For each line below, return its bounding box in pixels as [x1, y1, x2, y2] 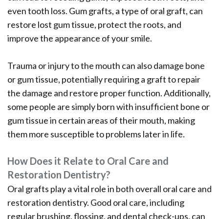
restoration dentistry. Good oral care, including [7, 197, 184, 208]
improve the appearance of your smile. [7, 33, 152, 44]
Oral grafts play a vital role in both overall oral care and [7, 183, 212, 195]
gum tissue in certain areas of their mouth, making [7, 115, 195, 126]
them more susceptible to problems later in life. [7, 129, 185, 140]
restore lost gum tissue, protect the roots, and [7, 19, 181, 30]
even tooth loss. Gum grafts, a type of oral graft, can [7, 5, 203, 17]
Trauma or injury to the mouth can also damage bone [7, 60, 205, 71]
